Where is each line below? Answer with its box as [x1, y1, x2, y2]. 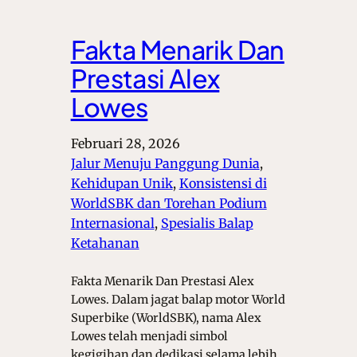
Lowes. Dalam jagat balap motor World [70, 292, 285, 308]
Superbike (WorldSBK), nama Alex [70, 311, 261, 326]
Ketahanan [70, 235, 139, 252]
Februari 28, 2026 [70, 135, 180, 152]
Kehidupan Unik [70, 175, 173, 192]
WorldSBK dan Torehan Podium [70, 195, 267, 212]
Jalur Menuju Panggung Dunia [70, 155, 260, 172]
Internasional [70, 215, 155, 232]
